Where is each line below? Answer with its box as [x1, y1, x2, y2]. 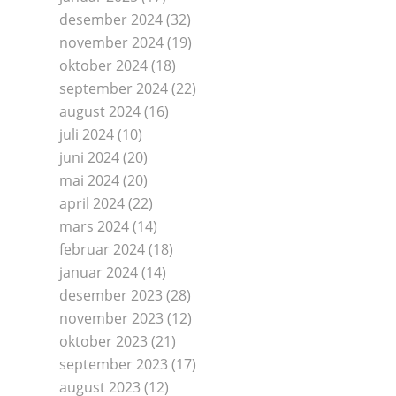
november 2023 [59, 308, 164, 328]
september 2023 [59, 354, 168, 374]
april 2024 [59, 194, 125, 213]
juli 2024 [59, 125, 114, 144]
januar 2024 [59, 263, 138, 282]
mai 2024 [59, 171, 119, 190]
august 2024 [59, 102, 141, 121]
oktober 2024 [59, 56, 148, 75]
